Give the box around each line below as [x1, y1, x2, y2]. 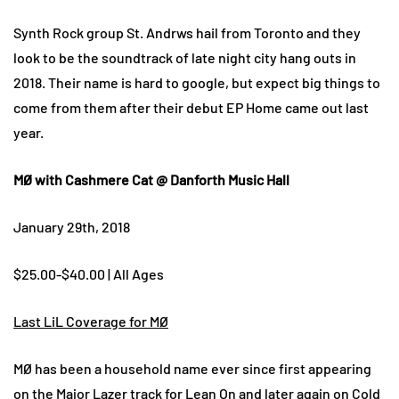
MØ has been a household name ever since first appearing [13, 360, 371, 378]
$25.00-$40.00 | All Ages [13, 265, 164, 283]
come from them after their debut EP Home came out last [13, 99, 369, 117]
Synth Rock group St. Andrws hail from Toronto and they [13, 24, 361, 42]
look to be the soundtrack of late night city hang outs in [13, 49, 356, 67]
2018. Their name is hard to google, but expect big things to [13, 74, 380, 92]
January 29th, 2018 [13, 218, 130, 236]
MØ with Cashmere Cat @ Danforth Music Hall [13, 171, 289, 189]
